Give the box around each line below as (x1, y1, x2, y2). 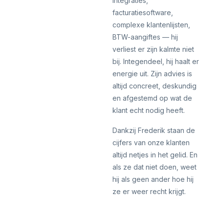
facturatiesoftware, (112, 8, 173, 17)
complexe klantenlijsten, (112, 20, 190, 29)
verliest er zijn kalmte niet (112, 44, 194, 53)
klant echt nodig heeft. (112, 106, 185, 114)
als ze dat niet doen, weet (112, 162, 197, 171)
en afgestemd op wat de (112, 93, 192, 102)
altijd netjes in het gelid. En (112, 150, 197, 159)
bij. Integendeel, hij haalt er (112, 57, 199, 66)
